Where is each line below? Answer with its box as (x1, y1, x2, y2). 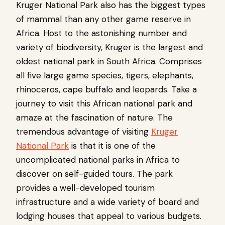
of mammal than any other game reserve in (16, 13, 191, 25)
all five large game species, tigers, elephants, (16, 69, 193, 81)
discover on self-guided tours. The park (16, 168, 173, 179)
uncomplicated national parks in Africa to (16, 154, 180, 165)
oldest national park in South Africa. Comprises (16, 55, 202, 67)
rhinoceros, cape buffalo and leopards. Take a (16, 83, 197, 95)
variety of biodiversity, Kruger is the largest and (16, 41, 203, 53)
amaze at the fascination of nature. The (16, 111, 173, 123)
